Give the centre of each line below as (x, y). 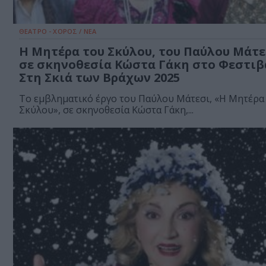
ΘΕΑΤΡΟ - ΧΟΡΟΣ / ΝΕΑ (58, 31)
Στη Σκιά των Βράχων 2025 (99, 78)
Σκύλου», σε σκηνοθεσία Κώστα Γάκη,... (106, 110)
